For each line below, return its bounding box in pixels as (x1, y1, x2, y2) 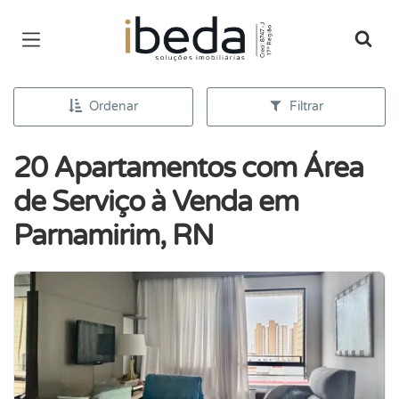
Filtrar (289, 99, 323, 114)
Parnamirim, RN (13, 219, 214, 253)
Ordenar (88, 99, 138, 114)
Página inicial (117, 16, 227, 37)
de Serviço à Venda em (13, 185, 298, 219)
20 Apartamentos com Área (13, 151, 363, 185)
